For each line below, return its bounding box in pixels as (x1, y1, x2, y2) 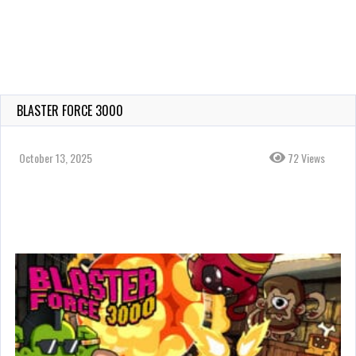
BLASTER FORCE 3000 (17, 101, 123, 120)
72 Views (285, 149, 325, 166)
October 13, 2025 (19, 149, 92, 166)
